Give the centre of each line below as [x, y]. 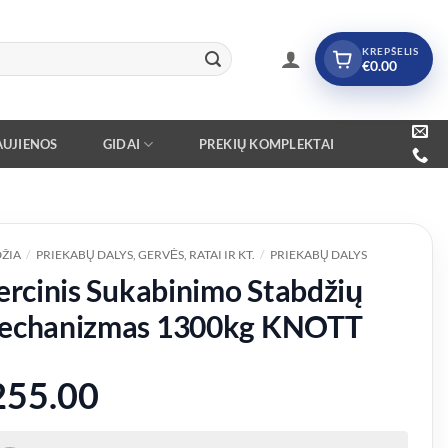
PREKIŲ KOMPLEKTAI [266, 143]
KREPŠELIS [390, 50]
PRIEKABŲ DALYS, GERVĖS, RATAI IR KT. [145, 254]
